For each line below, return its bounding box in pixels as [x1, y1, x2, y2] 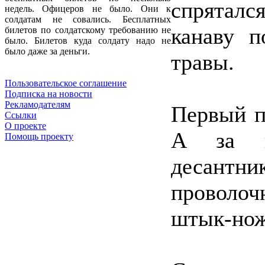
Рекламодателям [5, 99, 70, 110]
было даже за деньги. [5, 46, 90, 57]
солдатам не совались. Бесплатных [5, 14, 171, 25]
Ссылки [5, 110, 37, 121]
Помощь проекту [5, 131, 73, 142]
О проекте [5, 121, 46, 131]
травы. [171, 49, 234, 75]
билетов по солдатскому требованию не [5, 25, 171, 35]
